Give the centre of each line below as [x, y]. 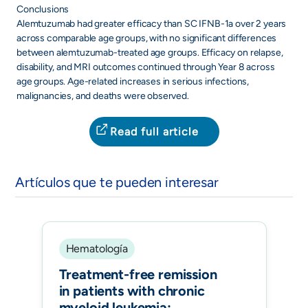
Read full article [154, 132]
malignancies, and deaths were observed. [103, 96]
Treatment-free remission [138, 274]
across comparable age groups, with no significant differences [147, 38]
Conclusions [43, 9]
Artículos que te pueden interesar [117, 182]
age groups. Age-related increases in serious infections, [133, 81]
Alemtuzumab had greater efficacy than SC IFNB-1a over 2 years [152, 24]
